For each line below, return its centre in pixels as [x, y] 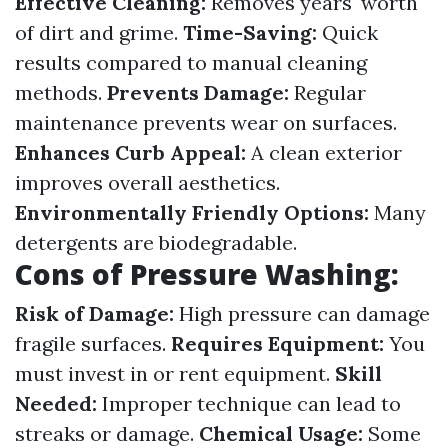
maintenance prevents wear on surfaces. [206, 122]
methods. [61, 92]
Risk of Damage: [94, 313]
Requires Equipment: [277, 343]
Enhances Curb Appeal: [130, 152]
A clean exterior [324, 152]
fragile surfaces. [93, 343]
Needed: [56, 403]
